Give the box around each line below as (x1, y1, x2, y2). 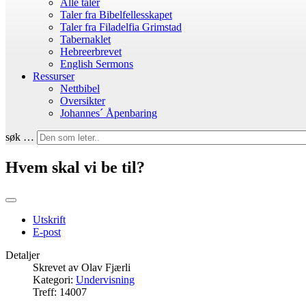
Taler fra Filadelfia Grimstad (60, 21, 182, 33)
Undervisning (76, 273, 135, 286)
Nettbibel (60, 83, 100, 94)
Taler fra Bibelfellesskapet (60, 9, 172, 20)
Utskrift (33, 213, 66, 225)
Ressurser (33, 70, 74, 82)
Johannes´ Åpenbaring (60, 107, 157, 119)
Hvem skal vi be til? (5, 158, 145, 176)
